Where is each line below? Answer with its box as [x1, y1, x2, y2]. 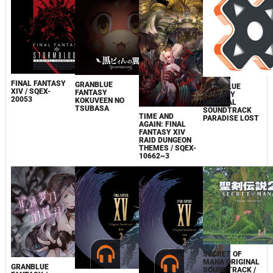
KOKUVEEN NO [74, 96, 124, 105]
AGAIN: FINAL [139, 120, 186, 129]
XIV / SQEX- [10, 87, 51, 96]
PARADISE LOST [203, 113, 260, 122]
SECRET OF [203, 249, 243, 258]
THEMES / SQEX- [139, 144, 197, 153]
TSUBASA [74, 104, 109, 113]
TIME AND [139, 112, 174, 121]
